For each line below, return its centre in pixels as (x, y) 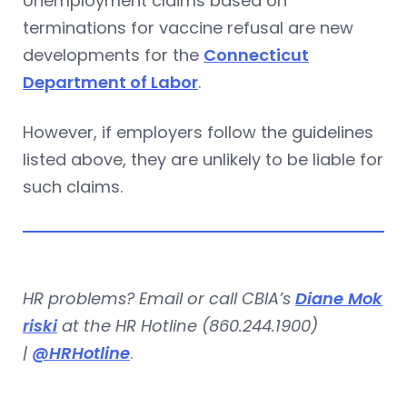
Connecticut (256, 55)
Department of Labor (110, 82)
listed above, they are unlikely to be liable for (203, 159)
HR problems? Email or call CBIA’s (159, 298)
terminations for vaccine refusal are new (188, 27)
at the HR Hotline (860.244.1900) (188, 325)
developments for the (113, 55)
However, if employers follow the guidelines (198, 132)
